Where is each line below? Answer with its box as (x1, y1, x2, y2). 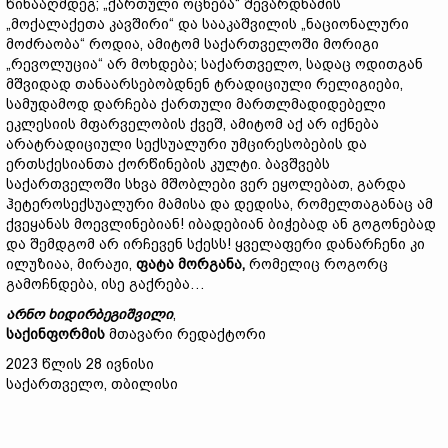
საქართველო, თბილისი (6, 376, 178, 392)
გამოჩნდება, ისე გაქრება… (6, 276, 205, 292)
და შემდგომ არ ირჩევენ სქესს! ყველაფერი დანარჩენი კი (6, 236, 425, 252)
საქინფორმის (6, 326, 105, 342)
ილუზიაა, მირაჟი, (6, 256, 136, 272)
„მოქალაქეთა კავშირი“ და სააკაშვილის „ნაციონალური (6, 16, 409, 32)
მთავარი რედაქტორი (105, 326, 266, 342)
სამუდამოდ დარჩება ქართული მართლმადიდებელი (6, 96, 386, 112)
